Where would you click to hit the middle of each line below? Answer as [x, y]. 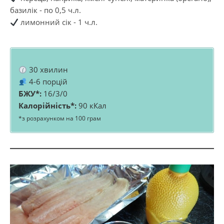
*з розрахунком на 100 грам [60, 118]
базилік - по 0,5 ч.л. [45, 10]
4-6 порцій [47, 81]
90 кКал [91, 105]
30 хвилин [48, 69]
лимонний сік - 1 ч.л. [58, 22]
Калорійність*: [47, 105]
